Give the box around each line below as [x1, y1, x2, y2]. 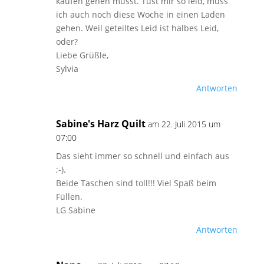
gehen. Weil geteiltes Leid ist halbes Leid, [55, 22, 219, 34]
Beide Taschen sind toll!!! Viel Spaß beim [55, 177, 216, 189]
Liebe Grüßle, [55, 49, 108, 61]
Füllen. [55, 191, 82, 202]
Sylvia [55, 63, 78, 74]
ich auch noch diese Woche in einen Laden [55, 9, 225, 20]
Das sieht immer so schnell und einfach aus [55, 150, 229, 161]
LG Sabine [55, 204, 95, 216]
